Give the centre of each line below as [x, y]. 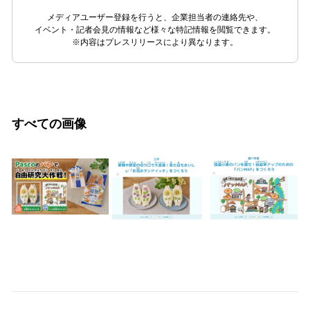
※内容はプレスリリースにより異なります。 [155, 42]
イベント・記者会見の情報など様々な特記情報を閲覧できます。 [155, 29]
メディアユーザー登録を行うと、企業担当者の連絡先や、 [155, 17]
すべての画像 [49, 124]
